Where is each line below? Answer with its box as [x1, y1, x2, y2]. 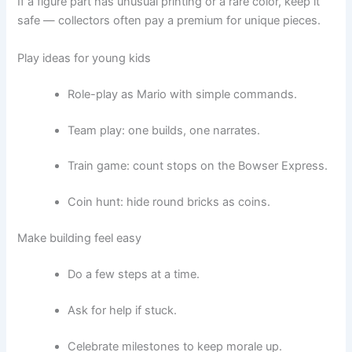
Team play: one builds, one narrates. [68, 123, 261, 137]
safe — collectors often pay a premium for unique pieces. [17, 13, 321, 28]
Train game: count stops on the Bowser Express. [68, 159, 328, 174]
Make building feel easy [17, 231, 142, 246]
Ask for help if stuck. [68, 302, 178, 317]
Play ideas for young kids [17, 50, 152, 65]
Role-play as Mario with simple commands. [68, 86, 298, 101]
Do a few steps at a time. [68, 267, 200, 282]
